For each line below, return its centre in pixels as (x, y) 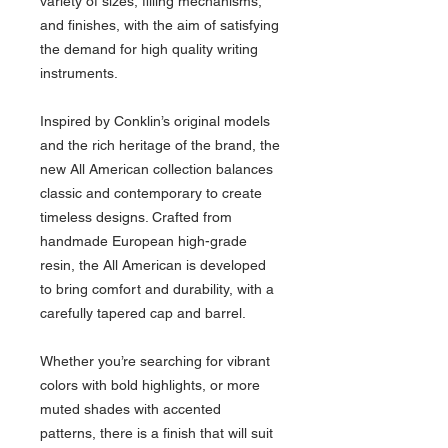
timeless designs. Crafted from (136, 216)
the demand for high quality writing (149, 48)
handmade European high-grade (143, 240)
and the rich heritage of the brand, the (160, 144)
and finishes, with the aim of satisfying (159, 24)
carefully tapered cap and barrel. (143, 312)
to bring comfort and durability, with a (157, 288)
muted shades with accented (130, 408)
